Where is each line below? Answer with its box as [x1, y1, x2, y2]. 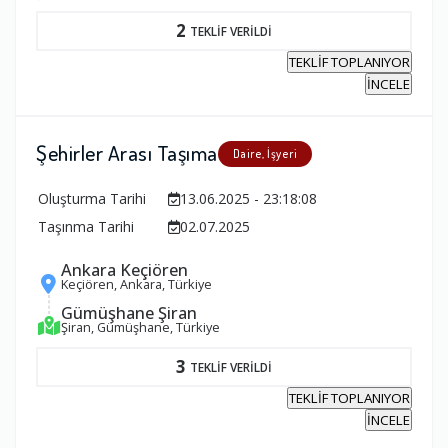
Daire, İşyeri [232, 146, 297, 162]
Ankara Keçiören [61, 258, 188, 282]
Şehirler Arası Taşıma [36, 139, 218, 167]
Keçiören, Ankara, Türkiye [61, 275, 212, 294]
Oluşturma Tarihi [38, 189, 146, 209]
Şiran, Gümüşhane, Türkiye [61, 317, 220, 336]
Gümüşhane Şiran [61, 300, 197, 324]
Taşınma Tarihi [38, 217, 134, 237]
